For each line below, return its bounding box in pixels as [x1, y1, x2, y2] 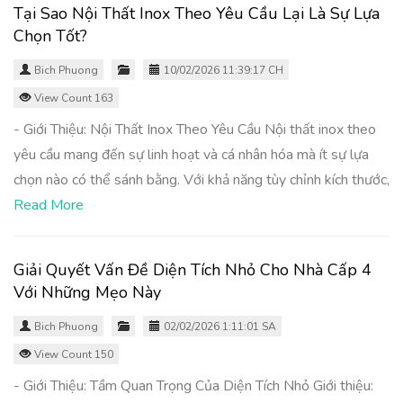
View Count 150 [31, 347, 113, 362]
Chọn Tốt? [13, 25, 87, 47]
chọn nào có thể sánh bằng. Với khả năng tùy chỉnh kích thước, [13, 170, 390, 190]
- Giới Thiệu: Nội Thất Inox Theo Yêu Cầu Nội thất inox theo [13, 120, 376, 139]
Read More [13, 195, 84, 215]
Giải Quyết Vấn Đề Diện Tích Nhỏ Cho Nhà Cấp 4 [13, 259, 372, 281]
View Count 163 [31, 91, 113, 105]
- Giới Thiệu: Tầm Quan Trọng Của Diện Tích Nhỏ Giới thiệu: [13, 376, 373, 396]
